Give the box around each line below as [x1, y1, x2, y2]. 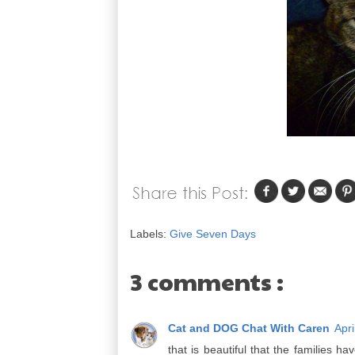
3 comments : [130, 265, 284, 297]
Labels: [130, 227, 170, 240]
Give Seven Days [170, 227, 256, 240]
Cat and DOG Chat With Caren [168, 322, 330, 334]
